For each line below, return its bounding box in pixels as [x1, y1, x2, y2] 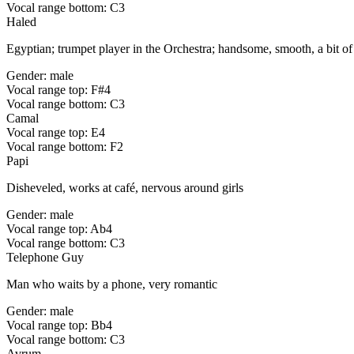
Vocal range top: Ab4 [6, 222, 112, 236]
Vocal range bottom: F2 [6, 140, 123, 154]
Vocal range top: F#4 [6, 83, 111, 97]
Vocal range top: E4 [6, 126, 105, 140]
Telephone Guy [6, 250, 84, 265]
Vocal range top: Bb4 [6, 318, 112, 333]
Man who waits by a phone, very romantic [6, 277, 217, 292]
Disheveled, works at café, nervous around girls [6, 181, 243, 195]
